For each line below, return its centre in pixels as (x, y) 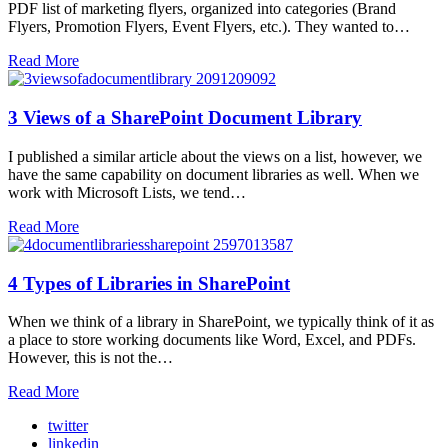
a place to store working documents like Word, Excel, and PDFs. (212, 340)
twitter (68, 426)
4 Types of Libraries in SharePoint (149, 283)
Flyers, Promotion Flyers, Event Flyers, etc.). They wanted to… (209, 27)
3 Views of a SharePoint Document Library (185, 118)
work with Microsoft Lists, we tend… (127, 192)
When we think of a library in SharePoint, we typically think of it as (221, 322)
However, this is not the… (90, 358)
